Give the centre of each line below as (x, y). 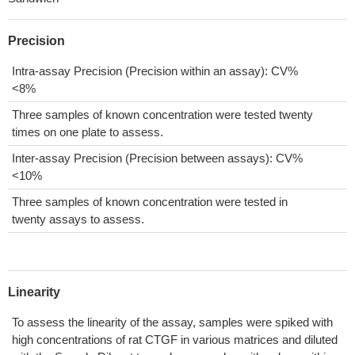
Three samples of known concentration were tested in (150, 202)
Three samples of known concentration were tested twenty (162, 115)
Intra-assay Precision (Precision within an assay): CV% (155, 71)
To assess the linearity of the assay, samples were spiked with (172, 322)
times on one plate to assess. (88, 132)
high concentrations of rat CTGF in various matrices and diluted (175, 340)
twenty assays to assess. (78, 219)
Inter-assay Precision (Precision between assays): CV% (157, 158)
